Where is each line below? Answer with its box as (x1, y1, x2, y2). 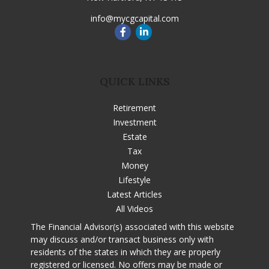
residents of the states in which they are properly (31, 246, 221, 258)
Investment (112, 116, 157, 128)
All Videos (116, 203, 153, 215)
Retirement (113, 102, 156, 114)
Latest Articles (107, 189, 162, 201)
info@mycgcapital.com (90, 12, 179, 24)
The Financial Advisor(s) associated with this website (31, 221, 235, 233)
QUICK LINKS (99, 74, 170, 88)
